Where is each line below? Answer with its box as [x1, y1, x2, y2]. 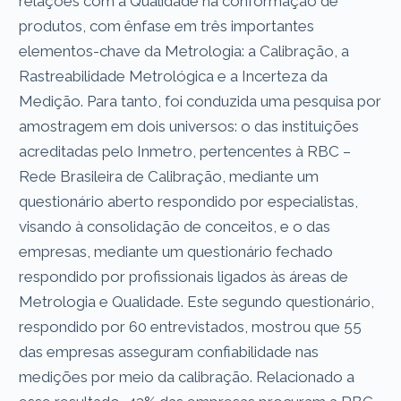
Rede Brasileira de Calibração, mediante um [19, 166, 320, 185]
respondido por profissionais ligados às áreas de [19, 267, 349, 286]
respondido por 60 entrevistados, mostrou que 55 [19, 317, 363, 336]
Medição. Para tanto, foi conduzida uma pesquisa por [19, 91, 382, 110]
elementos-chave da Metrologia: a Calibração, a [19, 41, 350, 60]
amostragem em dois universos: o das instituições [19, 116, 360, 135]
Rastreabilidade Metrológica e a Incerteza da [19, 66, 328, 85]
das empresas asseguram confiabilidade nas [19, 342, 320, 361]
